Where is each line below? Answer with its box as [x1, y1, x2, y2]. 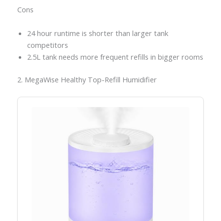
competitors [27, 39, 68, 50]
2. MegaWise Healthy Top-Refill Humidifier [17, 74, 157, 84]
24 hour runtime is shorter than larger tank [27, 28, 168, 38]
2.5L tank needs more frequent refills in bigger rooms [27, 51, 203, 62]
